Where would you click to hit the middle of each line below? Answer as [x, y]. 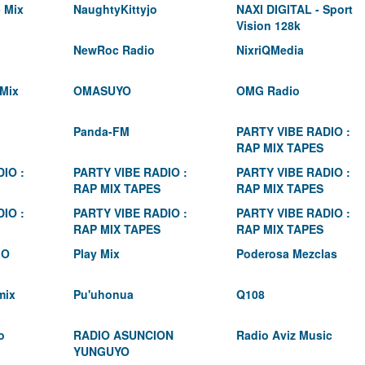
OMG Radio [268, 90]
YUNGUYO [101, 351]
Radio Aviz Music [284, 335]
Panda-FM [101, 131]
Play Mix [97, 253]
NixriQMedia [270, 50]
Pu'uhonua [103, 294]
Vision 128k [268, 25]
